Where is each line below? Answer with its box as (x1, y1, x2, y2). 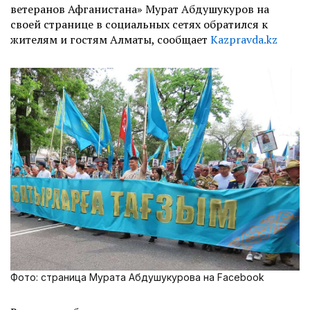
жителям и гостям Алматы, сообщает (10, 32, 208, 48)
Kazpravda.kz (210, 32, 277, 48)
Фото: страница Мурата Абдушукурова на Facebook (10, 271, 264, 283)
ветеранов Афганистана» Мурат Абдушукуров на (10, 1, 269, 17)
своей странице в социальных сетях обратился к (10, 17, 268, 33)
